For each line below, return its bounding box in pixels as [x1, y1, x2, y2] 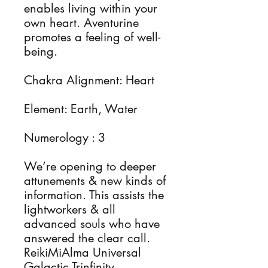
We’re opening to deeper [24, 159, 156, 174]
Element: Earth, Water [24, 101, 138, 117]
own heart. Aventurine [24, 15, 139, 31]
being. [24, 44, 57, 59]
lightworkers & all [24, 202, 115, 217]
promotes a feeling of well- [24, 29, 160, 45]
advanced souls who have [24, 216, 160, 232]
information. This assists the [24, 187, 164, 203]
